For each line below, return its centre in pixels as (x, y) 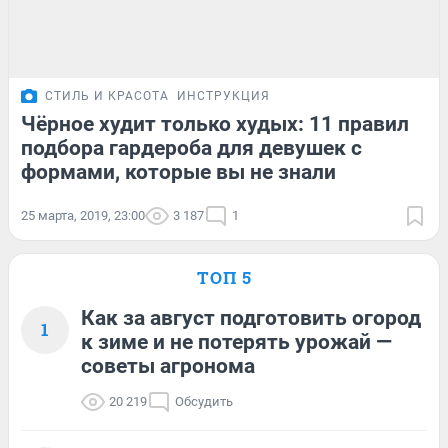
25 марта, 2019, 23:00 (83, 215)
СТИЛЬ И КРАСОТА (107, 95)
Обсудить (204, 401)
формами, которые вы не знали (178, 171)
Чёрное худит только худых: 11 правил (215, 123)
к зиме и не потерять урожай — (236, 341)
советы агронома (168, 365)
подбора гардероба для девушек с (191, 147)
